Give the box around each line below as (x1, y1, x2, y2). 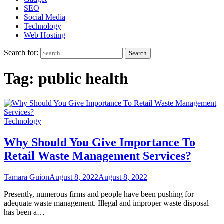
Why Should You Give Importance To (4, 135, 195, 149)
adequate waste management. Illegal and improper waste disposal (4, 198, 209, 207)
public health (38, 69, 128, 88)
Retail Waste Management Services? (4, 149, 191, 162)
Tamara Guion (4, 172, 49, 181)
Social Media (24, 13, 65, 21)
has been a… (4, 207, 45, 216)
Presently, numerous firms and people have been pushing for (4, 189, 194, 198)
